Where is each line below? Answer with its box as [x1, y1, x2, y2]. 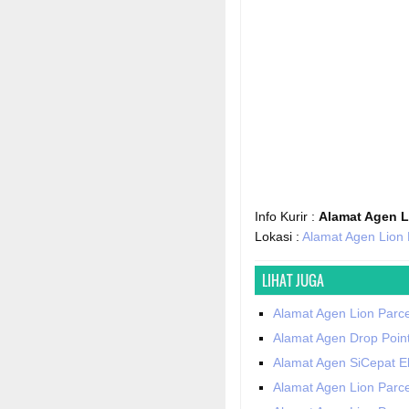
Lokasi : [255, 229, 302, 245]
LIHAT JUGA [262, 270, 324, 291]
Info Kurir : [255, 209, 319, 225]
